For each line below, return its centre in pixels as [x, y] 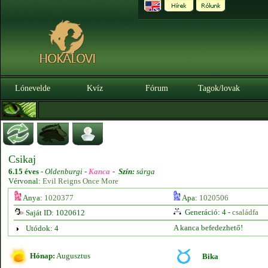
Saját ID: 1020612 [54, 213]
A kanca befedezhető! [208, 228]
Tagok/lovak [219, 88]
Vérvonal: [25, 181]
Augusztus [73, 256]
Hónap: [42, 256]
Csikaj [22, 159]
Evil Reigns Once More [80, 181]
